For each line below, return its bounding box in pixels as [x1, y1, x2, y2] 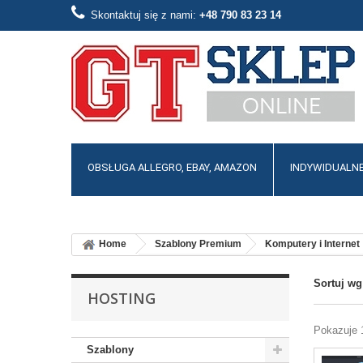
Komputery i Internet [264, 238, 360, 250]
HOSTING [87, 288, 156, 308]
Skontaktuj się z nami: [90, 9, 199, 21]
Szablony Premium [154, 238, 241, 250]
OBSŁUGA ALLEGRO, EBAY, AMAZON [87, 161, 257, 173]
